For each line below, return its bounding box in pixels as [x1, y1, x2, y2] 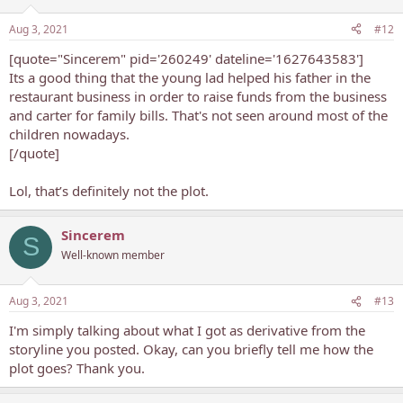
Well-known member [61, 246, 165, 263]
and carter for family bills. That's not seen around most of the [9, 105, 388, 124]
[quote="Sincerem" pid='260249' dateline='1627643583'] [9, 49, 363, 67]
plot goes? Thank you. [9, 359, 145, 377]
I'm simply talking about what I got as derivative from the [9, 321, 365, 339]
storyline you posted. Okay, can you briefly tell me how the [9, 340, 373, 358]
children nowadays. [9, 124, 130, 143]
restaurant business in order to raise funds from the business [9, 86, 387, 105]
